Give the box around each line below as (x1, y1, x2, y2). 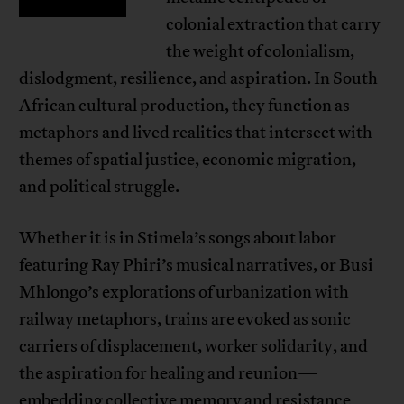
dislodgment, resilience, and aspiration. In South (19, 68, 379, 90)
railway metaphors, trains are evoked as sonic (19, 308, 352, 331)
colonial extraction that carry (165, 14, 381, 36)
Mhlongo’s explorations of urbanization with (19, 281, 350, 304)
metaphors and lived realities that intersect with (19, 122, 373, 144)
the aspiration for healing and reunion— (19, 363, 319, 385)
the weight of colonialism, (165, 41, 354, 63)
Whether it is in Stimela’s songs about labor (19, 227, 337, 250)
